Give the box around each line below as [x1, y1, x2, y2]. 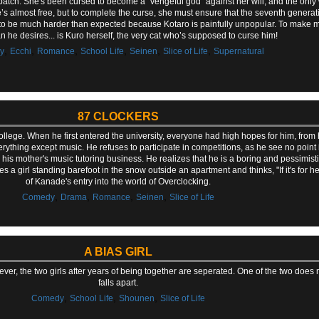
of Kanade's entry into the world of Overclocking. [25, 177, 211, 187]
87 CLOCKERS [77, 110, 159, 123]
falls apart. [98, 277, 138, 288]
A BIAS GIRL [83, 245, 152, 258]
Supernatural [214, 46, 265, 56]
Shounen [118, 293, 155, 303]
